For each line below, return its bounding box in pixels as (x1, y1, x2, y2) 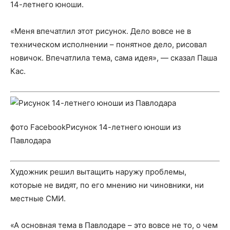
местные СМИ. (10, 194, 68, 203)
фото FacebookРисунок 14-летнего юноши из (10, 122, 181, 132)
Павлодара (10, 135, 51, 145)
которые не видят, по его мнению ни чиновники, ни (10, 180, 204, 190)
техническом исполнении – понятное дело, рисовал (10, 40, 207, 49)
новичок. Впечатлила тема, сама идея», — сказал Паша (10, 53, 217, 63)
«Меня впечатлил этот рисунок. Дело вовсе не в (10, 26, 191, 36)
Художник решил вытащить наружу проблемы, (10, 167, 186, 177)
